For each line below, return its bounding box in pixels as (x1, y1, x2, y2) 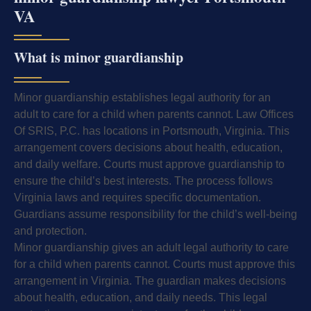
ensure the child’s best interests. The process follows (14, 175, 273, 187)
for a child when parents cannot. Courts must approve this (14, 258, 295, 271)
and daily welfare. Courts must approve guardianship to (14, 158, 285, 171)
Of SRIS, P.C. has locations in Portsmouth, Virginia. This (14, 125, 289, 137)
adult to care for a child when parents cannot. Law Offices (14, 108, 294, 121)
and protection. (14, 225, 87, 237)
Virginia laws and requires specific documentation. (14, 192, 261, 204)
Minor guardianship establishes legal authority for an (14, 92, 271, 104)
